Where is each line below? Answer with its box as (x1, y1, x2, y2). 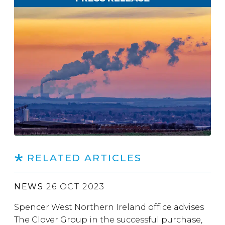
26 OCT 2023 (43, 182, 105, 191)
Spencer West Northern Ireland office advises (14, 202, 204, 212)
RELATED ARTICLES (27, 152, 142, 164)
